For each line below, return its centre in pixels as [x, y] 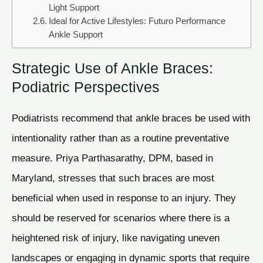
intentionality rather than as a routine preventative [120, 138]
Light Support [74, 8]
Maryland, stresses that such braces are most [113, 178]
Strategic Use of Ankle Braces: [112, 68]
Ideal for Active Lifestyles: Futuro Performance [137, 21]
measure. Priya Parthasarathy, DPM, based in [112, 158]
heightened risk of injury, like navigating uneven [116, 237]
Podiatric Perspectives [86, 87]
